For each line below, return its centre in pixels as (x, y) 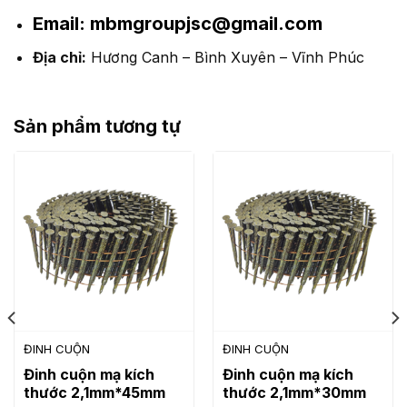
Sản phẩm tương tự (97, 126)
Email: (59, 23)
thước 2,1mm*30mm (294, 392)
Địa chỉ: (59, 58)
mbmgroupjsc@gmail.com (203, 23)
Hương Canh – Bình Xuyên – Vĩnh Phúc (225, 58)
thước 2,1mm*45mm (94, 392)
